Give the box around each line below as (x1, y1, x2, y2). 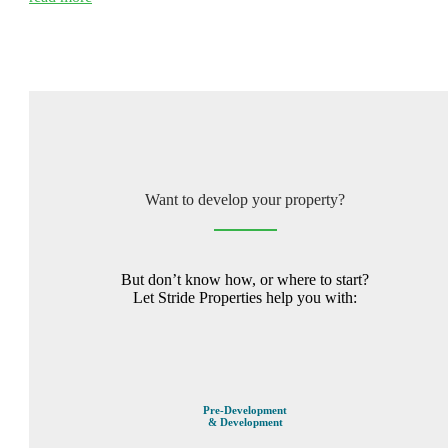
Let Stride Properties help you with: (133, 288, 357, 306)
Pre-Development (203, 403, 287, 416)
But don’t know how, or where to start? (121, 270, 369, 288)
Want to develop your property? (145, 190, 345, 208)
